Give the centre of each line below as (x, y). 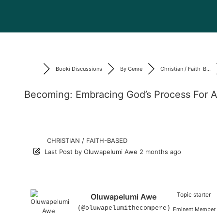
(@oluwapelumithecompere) (124, 208)
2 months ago (161, 152)
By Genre (131, 69)
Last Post (59, 152)
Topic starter (193, 195)
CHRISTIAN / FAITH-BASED (87, 141)
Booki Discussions (79, 69)
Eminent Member (194, 209)
